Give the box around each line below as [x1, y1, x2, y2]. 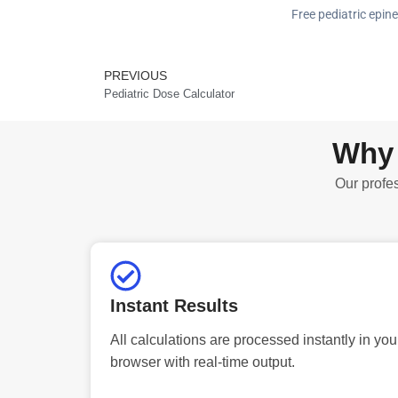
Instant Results [110, 295, 238, 315]
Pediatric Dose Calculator [104, 86, 235, 100]
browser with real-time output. [110, 354, 295, 370]
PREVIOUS [104, 68, 167, 83]
